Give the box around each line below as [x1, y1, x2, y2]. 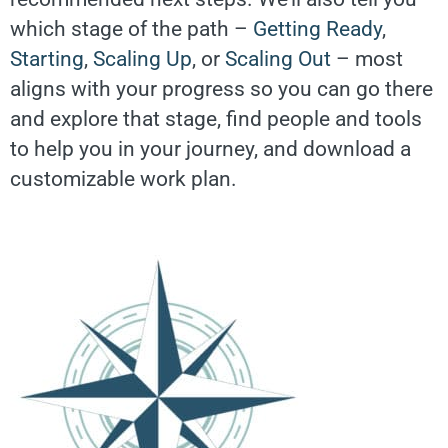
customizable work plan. [10, 166, 242, 191]
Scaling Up [93, 46, 192, 71]
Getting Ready [253, 16, 382, 41]
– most [331, 46, 403, 71]
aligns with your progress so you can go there [10, 76, 433, 101]
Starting [10, 46, 84, 71]
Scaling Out [225, 46, 331, 71]
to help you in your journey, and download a [10, 136, 411, 161]
